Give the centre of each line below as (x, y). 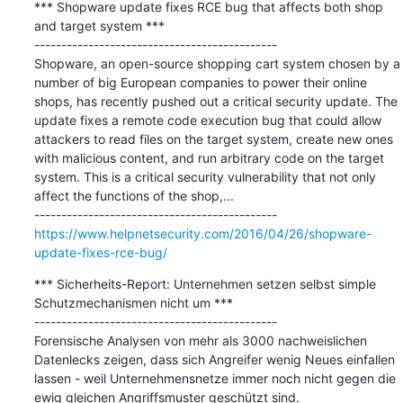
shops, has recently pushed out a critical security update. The (215, 101)
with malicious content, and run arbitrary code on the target (209, 157)
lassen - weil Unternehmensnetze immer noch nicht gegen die (215, 378)
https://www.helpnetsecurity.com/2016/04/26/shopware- (202, 233)
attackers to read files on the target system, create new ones (213, 139)
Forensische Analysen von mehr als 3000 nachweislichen (200, 340)
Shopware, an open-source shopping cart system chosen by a (217, 63)
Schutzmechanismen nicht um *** (133, 302)
